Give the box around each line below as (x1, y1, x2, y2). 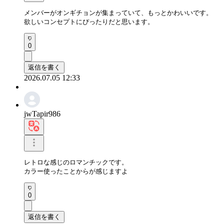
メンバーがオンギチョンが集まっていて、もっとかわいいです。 (24, 8, 212, 16)
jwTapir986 (24, 109, 60, 118)
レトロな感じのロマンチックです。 (24, 158, 128, 166)
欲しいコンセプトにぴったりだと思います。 (24, 17, 154, 25)
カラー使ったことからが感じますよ (24, 167, 128, 175)
